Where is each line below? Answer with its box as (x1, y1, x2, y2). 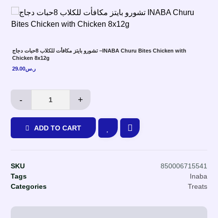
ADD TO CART (34, 124, 82, 132)
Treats (187, 182, 207, 190)
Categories (11, 182, 47, 190)
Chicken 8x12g (12, 55, 50, 61)
